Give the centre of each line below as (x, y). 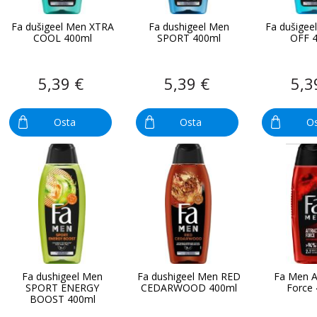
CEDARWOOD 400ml (189, 287)
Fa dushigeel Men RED (189, 276)
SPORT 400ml (189, 38)
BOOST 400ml (62, 299)
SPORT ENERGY (63, 287)
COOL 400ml (62, 38)
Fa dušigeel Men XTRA (62, 26)
